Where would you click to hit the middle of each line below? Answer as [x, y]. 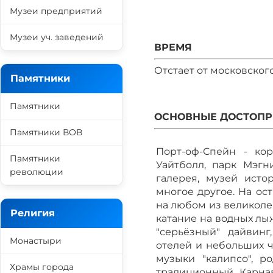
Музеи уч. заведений [57, 37]
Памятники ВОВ [46, 132]
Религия [33, 213]
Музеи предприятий [56, 11]
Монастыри [36, 241]
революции [37, 172]
